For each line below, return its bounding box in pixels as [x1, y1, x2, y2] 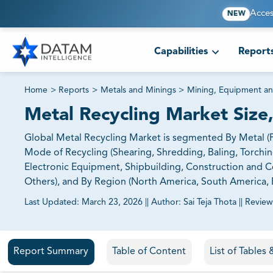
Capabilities [154, 47, 208, 57]
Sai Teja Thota [183, 198, 236, 207]
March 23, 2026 [82, 198, 143, 207]
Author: [151, 198, 183, 207]
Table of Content [112, 247, 186, 257]
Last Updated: [24, 198, 79, 207]
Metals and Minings [100, 86, 176, 95]
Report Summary [13, 247, 88, 257]
